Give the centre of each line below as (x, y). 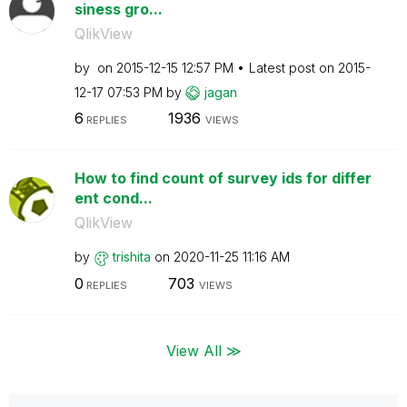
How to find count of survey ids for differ (223, 178)
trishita (131, 257)
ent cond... (113, 198)
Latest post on (293, 67)
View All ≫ (203, 350)
